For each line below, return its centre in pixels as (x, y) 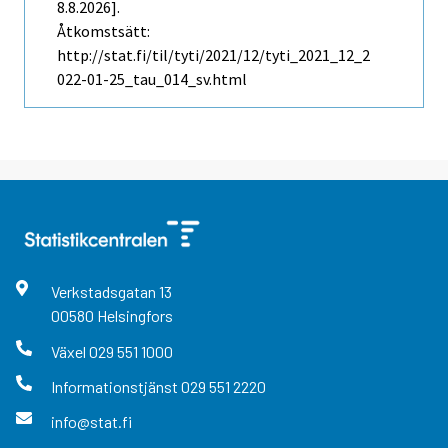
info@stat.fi (91, 422)
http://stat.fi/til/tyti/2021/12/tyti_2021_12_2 (213, 55)
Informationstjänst (115, 386)
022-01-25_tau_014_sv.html (152, 79)
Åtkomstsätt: (103, 31)
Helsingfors (134, 316)
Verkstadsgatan (104, 292)
